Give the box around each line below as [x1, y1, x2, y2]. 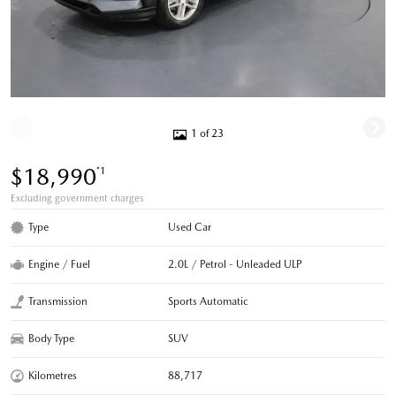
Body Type [28, 331, 74, 345]
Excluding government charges [11, 192, 143, 204]
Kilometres [28, 369, 77, 382]
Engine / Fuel [28, 257, 90, 270]
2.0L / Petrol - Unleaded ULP [168, 257, 303, 270]
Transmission [28, 294, 88, 308]
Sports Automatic [168, 294, 249, 308]
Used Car [168, 220, 212, 233]
